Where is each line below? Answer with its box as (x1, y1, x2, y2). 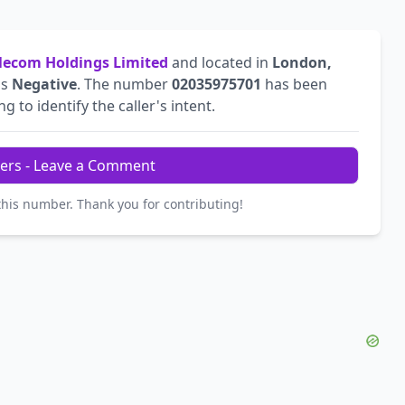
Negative (12, 74, 77, 95)
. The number (77, 74, 172, 95)
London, (272, 52, 332, 73)
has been (261, 74, 327, 95)
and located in (168, 52, 272, 73)
